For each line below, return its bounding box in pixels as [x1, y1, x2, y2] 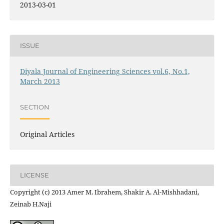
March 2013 [19, 76, 60, 86]
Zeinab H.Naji [9, 199, 51, 208]
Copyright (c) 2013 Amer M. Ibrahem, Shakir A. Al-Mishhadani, [9, 187, 199, 196]
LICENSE [19, 171, 49, 179]
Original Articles [19, 129, 74, 139]
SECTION [19, 103, 49, 111]
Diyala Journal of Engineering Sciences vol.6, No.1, [19, 66, 190, 76]
